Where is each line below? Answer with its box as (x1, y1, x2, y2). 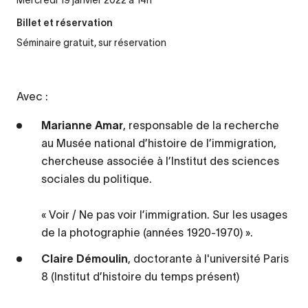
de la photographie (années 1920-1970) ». (41, 226, 253, 239)
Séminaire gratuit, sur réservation (16, 37, 166, 49)
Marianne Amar (41, 119, 123, 132)
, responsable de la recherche (123, 119, 279, 132)
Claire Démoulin (41, 252, 128, 265)
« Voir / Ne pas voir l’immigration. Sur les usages (41, 208, 287, 221)
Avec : (16, 90, 48, 103)
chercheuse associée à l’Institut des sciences (41, 155, 279, 168)
